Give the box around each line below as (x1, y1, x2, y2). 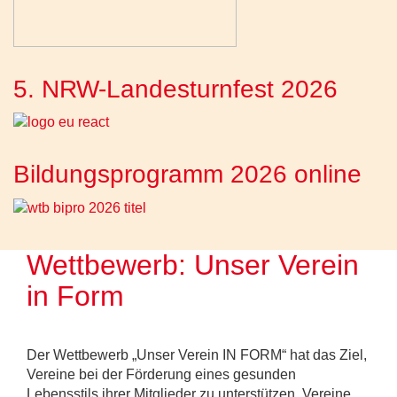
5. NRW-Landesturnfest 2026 (13, 74, 338, 103)
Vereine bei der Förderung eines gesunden (27, 366, 296, 382)
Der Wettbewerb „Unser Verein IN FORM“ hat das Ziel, (27, 346, 367, 362)
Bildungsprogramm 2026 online (13, 160, 362, 188)
